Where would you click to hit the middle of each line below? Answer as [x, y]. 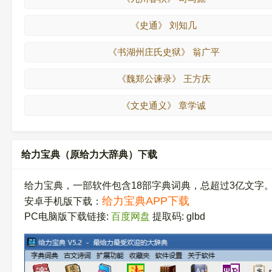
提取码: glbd [178, 216]
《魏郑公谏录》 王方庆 [164, 79]
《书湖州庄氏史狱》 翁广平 [164, 52]
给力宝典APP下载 [146, 201]
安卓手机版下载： [63, 201]
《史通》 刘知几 [164, 25]
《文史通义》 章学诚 [164, 105]
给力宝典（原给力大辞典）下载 [89, 154]
